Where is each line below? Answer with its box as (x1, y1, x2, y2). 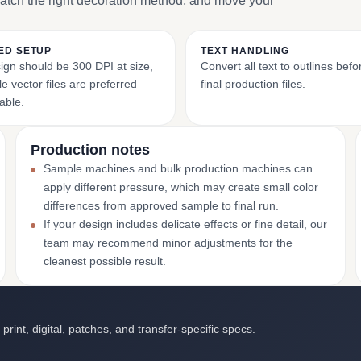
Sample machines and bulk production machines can (43, 162, 313, 175)
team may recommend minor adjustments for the (43, 236, 293, 249)
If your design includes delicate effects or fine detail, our (43, 218, 327, 230)
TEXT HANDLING (201, 45, 289, 56)
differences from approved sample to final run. (43, 199, 279, 212)
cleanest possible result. (43, 255, 166, 268)
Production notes (30, 142, 150, 158)
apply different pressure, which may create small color (43, 180, 318, 193)
